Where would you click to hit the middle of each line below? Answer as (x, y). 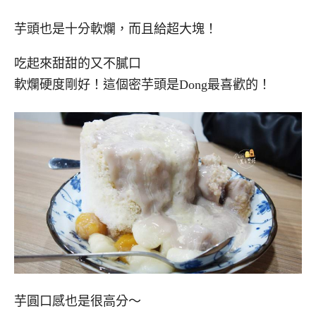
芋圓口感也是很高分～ (78, 301)
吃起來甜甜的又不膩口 (78, 63)
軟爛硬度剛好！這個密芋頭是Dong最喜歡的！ (142, 84)
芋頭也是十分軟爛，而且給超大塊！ (116, 29)
